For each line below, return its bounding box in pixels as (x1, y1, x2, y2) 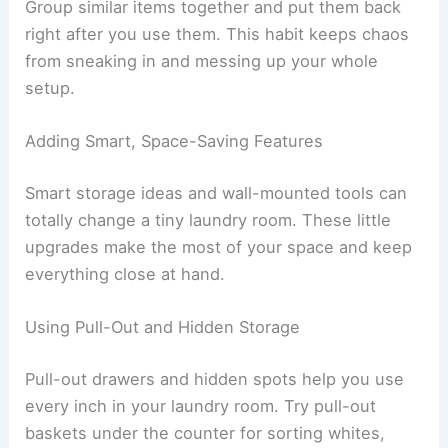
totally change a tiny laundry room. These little (25, 210, 392, 231)
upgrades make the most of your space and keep (25, 237, 413, 258)
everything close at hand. (25, 264, 226, 285)
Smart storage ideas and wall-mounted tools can (25, 183, 408, 204)
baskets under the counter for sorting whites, (25, 422, 386, 443)
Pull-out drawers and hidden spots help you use (25, 368, 405, 389)
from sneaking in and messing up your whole (25, 51, 379, 72)
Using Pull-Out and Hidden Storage (25, 317, 301, 338)
